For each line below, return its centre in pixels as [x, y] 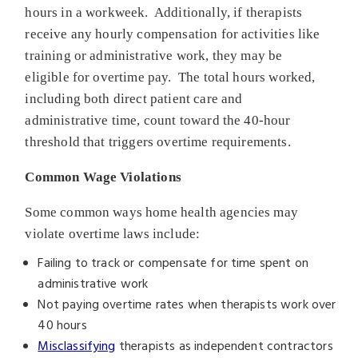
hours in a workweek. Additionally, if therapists [164, 12]
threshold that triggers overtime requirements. [158, 141]
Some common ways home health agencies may [161, 212]
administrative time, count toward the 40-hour [158, 120]
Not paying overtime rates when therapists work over [187, 305]
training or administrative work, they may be [154, 55]
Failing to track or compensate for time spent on [173, 263]
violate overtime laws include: [113, 233]
